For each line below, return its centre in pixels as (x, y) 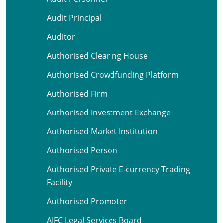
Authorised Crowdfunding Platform (113, 75)
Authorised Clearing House (97, 56)
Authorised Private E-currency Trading (118, 169)
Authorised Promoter (87, 201)
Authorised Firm (77, 94)
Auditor (61, 37)
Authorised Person (82, 150)
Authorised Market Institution (102, 131)
